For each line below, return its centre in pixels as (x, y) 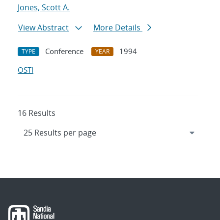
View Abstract (43, 28)
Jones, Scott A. (44, 8)
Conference (64, 51)
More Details (118, 28)
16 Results (37, 113)
